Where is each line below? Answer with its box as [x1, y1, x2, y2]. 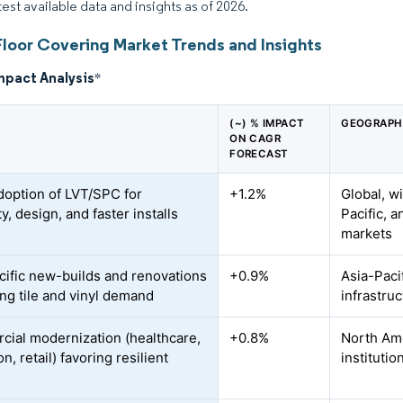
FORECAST [229, 148, 289, 160]
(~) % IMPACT [229, 117, 305, 130]
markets [341, 225, 393, 242]
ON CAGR [229, 132, 282, 145]
